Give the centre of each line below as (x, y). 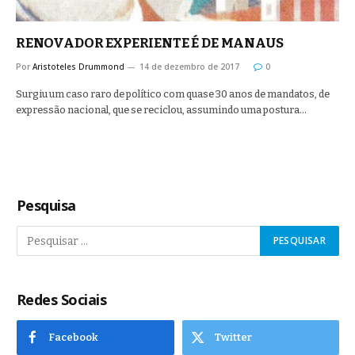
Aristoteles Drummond (78, 67)
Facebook (73, 337)
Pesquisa (46, 205)
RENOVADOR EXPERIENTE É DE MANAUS (150, 43)
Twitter (233, 337)
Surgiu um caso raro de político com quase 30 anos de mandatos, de (173, 94)
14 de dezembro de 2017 (189, 67)
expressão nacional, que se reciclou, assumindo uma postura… (161, 110)
